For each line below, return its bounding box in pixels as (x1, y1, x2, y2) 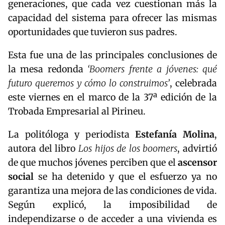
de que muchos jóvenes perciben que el (8, 156, 178, 168)
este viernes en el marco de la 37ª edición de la (8, 91, 217, 103)
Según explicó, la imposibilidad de (8, 198, 217, 210)
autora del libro (8, 142, 78, 154)
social (8, 170, 34, 182)
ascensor (178, 156, 217, 168)
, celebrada (170, 77, 217, 89)
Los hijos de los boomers (78, 142, 178, 154)
